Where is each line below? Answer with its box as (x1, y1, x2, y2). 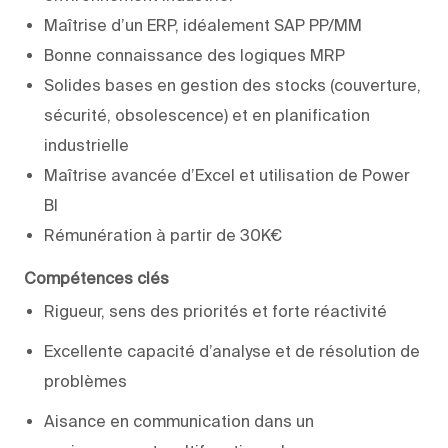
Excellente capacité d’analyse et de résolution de (44, 341, 420, 360)
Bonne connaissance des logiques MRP (44, 45, 345, 64)
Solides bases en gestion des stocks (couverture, (44, 75, 421, 94)
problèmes (44, 371, 127, 390)
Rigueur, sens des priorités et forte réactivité (44, 301, 387, 320)
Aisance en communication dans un (44, 411, 314, 430)
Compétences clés (24, 268, 169, 287)
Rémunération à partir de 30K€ (44, 225, 282, 244)
